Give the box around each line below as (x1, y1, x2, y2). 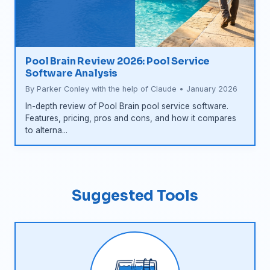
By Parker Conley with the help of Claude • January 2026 (25, 84, 237, 94)
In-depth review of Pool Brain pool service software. (25, 101, 228, 111)
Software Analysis (25, 67, 118, 80)
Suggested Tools (72, 187, 198, 206)
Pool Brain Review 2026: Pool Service (25, 55, 210, 68)
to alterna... (25, 125, 67, 136)
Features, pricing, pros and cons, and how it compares (25, 113, 236, 124)
